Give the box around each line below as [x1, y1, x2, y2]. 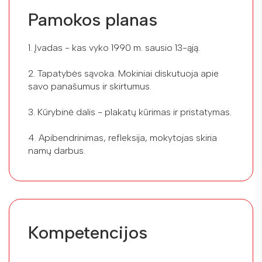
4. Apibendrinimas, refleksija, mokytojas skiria [28, 132, 217, 144]
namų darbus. [28, 145, 85, 157]
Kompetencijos [28, 222, 147, 244]
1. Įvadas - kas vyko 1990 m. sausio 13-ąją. [28, 42, 200, 54]
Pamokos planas [28, 9, 157, 31]
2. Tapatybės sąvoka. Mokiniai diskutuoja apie [28, 68, 219, 80]
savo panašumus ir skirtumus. [28, 81, 151, 92]
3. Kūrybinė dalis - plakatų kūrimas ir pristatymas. [28, 106, 232, 118]
